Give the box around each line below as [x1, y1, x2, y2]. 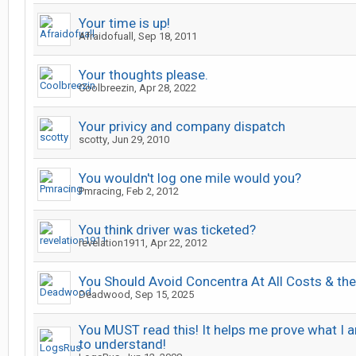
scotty [79, 133, 107, 145]
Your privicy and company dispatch [79, 118, 285, 134]
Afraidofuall [79, 30, 133, 42]
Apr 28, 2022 [139, 82, 196, 94]
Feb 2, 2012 [126, 185, 179, 197]
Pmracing [79, 185, 122, 197]
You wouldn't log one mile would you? [79, 170, 301, 186]
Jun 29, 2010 [112, 133, 169, 145]
